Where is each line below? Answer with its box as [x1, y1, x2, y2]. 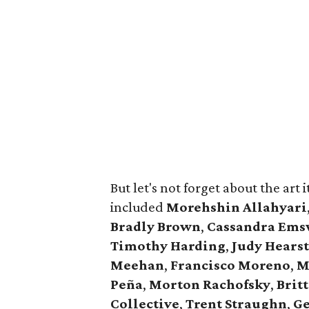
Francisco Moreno [170, 257, 290, 273]
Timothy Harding [110, 237, 226, 254]
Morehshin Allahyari [166, 199, 307, 215]
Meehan [110, 257, 164, 273]
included [110, 199, 166, 215]
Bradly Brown [110, 218, 201, 235]
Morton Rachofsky [149, 276, 270, 292]
